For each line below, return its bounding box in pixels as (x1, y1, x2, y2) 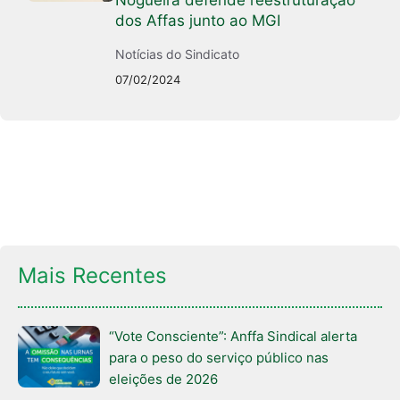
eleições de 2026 (109, 371, 218, 388)
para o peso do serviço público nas (109, 349, 329, 367)
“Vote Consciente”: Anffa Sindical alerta (109, 328, 357, 346)
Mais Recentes (18, 262, 167, 289)
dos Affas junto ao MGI (115, 12, 281, 30)
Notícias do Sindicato (115, 46, 240, 62)
